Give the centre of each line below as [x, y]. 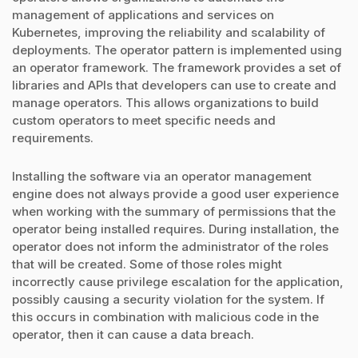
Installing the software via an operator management [162, 177]
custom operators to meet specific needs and [144, 121]
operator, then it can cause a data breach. [133, 335]
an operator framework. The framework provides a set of [177, 68]
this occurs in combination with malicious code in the [165, 317]
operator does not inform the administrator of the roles [170, 247]
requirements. [53, 138]
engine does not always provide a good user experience [175, 194]
